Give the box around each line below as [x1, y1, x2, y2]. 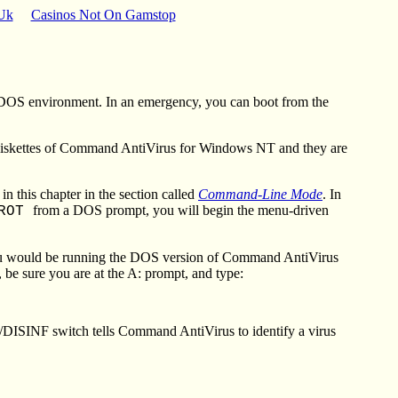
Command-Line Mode [198, 186, 322, 202]
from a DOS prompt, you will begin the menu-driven [33, 202, 329, 218]
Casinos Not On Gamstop [30, 7, 176, 22]
